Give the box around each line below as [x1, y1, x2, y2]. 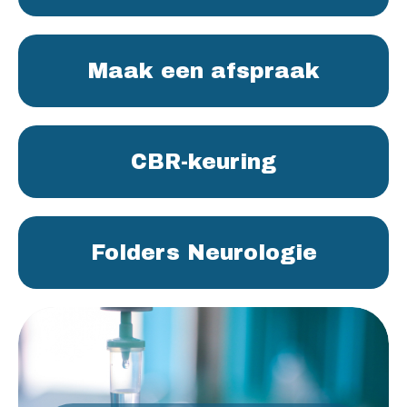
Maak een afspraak [87, 58, 320, 83]
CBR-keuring [131, 149, 276, 174]
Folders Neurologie [90, 240, 317, 264]
